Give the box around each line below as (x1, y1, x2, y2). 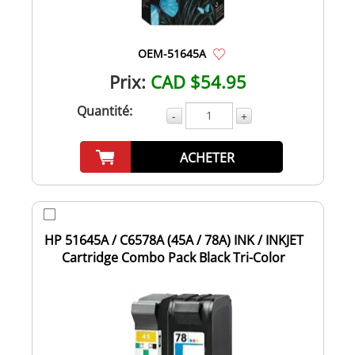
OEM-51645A (138, 45, 206, 61)
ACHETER (179, 148, 235, 166)
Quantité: (76, 101, 132, 120)
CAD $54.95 (150, 69, 246, 94)
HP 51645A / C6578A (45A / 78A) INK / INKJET (44, 231, 303, 249)
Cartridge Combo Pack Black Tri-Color (62, 248, 285, 266)
